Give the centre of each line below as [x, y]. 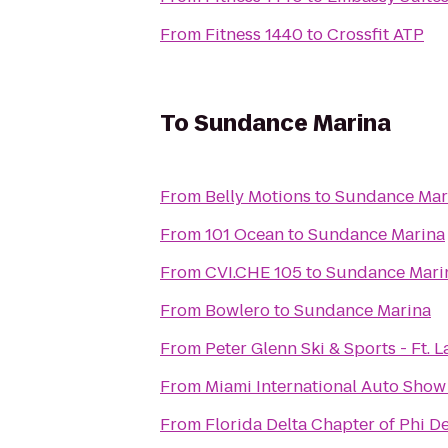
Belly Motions [258, 196]
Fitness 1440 [254, 34]
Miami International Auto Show [325, 386]
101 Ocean [244, 234]
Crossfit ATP [375, 34]
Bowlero [237, 310]
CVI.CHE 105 [253, 272]
